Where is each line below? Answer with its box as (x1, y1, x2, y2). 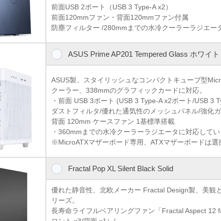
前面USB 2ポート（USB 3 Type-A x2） (51, 2, 173, 11)
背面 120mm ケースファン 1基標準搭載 (51, 117, 175, 125)
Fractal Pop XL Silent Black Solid (68, 164, 173, 173)
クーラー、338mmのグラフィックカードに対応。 (51, 86, 207, 94)
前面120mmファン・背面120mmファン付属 (51, 13, 189, 21)
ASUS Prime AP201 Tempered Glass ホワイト (68, 49, 220, 58)
